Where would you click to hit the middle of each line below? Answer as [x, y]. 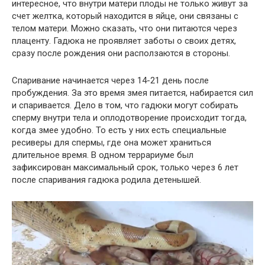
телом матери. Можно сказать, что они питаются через [125, 29]
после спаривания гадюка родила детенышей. [106, 180]
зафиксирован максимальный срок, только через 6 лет [125, 168]
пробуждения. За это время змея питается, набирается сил [132, 93]
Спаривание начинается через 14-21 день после [110, 81]
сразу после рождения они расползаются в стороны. [121, 54]
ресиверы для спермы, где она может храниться [112, 143]
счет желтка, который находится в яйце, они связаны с [125, 16]
